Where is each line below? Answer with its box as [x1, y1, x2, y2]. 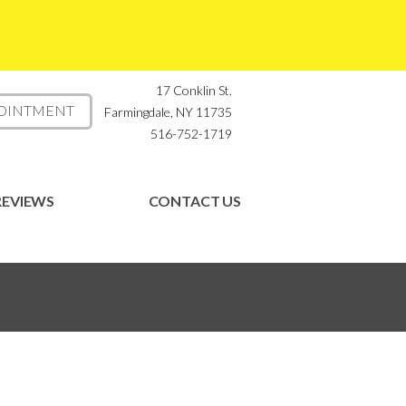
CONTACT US [148, 192, 242, 209]
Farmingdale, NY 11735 [104, 104, 232, 120]
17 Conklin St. [156, 82, 232, 98]
